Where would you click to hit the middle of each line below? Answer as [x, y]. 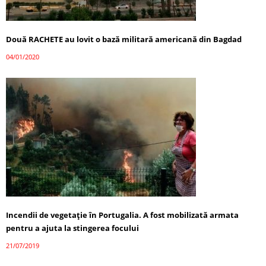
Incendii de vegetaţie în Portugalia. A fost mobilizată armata [122, 215]
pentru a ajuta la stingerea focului [72, 228]
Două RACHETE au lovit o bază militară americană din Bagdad [124, 39]
